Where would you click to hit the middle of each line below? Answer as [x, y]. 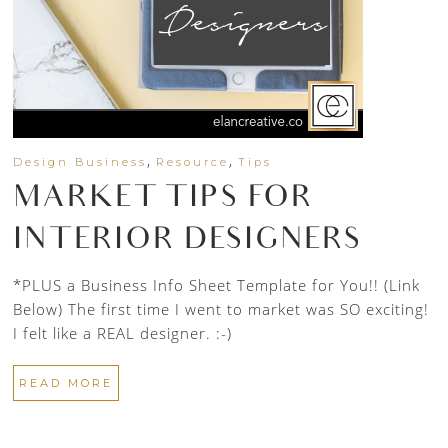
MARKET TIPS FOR [163, 200]
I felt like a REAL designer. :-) [125, 333]
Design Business [80, 162]
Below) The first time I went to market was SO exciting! [221, 309]
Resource [193, 162]
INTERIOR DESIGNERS [188, 242]
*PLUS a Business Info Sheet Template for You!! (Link [217, 285]
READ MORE [66, 383]
